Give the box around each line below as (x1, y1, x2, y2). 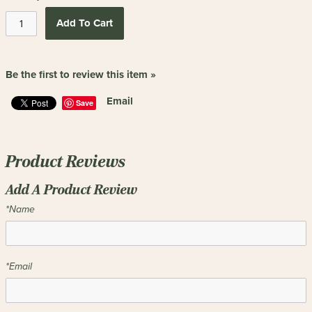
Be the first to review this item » (6, 67, 156, 82)
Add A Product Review (6, 181, 137, 198)
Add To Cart (56, 15, 113, 31)
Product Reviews (6, 152, 125, 171)
